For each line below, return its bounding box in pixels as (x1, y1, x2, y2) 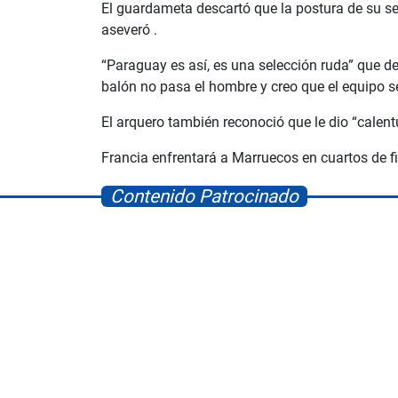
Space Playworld (28, 369, 166, 391)
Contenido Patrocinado (110, 186, 298, 208)
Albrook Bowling (229, 369, 365, 391)
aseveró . (101, 21, 157, 39)
